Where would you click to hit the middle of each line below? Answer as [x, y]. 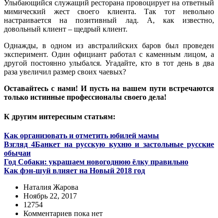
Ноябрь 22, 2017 [50, 196]
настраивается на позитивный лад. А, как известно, [109, 20]
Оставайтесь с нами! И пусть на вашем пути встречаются [109, 89]
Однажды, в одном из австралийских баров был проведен [109, 46]
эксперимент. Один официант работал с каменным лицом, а [109, 54]
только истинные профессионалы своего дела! [85, 97]
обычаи [17, 153]
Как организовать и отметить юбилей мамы [82, 135]
